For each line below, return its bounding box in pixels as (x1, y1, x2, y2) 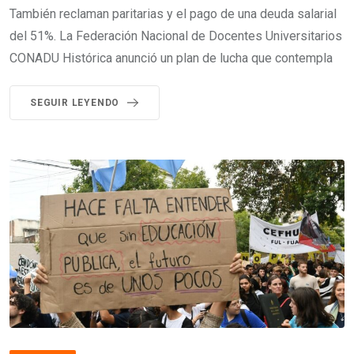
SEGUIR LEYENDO (30, 96, 120, 108)
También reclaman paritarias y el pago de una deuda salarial (9, 6, 337, 21)
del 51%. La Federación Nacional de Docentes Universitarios (9, 28, 342, 43)
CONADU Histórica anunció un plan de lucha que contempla (9, 50, 333, 66)
